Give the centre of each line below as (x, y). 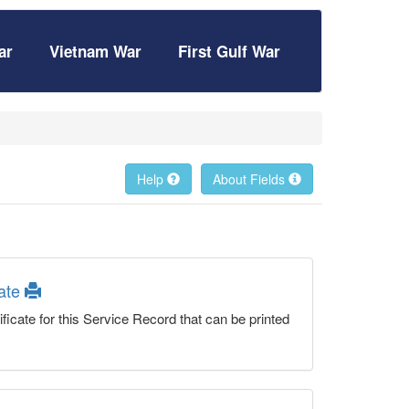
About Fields (251, 179)
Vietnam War (95, 51)
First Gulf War (229, 51)
